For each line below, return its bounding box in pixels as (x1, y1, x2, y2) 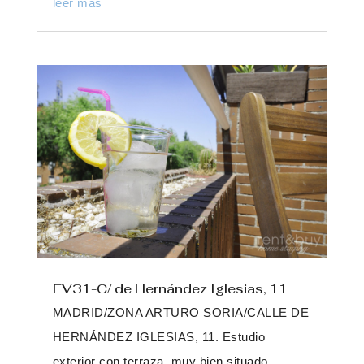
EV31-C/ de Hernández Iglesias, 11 (52, 279, 288, 297)
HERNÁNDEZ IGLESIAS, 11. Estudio (52, 329, 266, 344)
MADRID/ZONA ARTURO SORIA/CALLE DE (52, 305, 310, 319)
